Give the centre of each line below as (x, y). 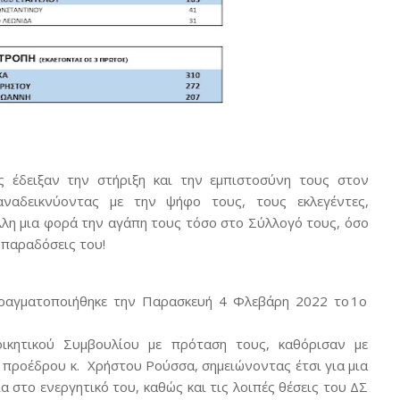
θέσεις (299, 386)
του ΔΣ (346, 386)
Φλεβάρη (262, 300)
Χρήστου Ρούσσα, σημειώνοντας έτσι (204, 365)
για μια (347, 365)
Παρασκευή (177, 300)
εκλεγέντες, (333, 201)
